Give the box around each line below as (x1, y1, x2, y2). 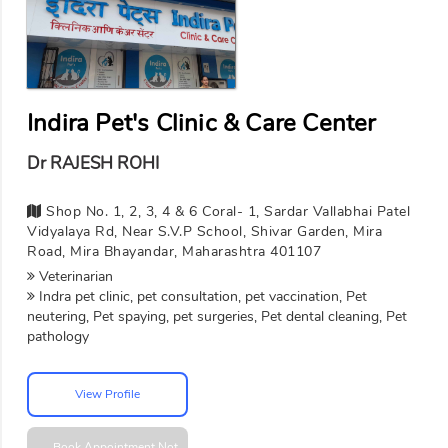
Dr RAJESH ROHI (27, 151, 159, 175)
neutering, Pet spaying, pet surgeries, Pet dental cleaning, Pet (27, 306, 407, 326)
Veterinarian (35, 266, 113, 286)
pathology (27, 326, 89, 346)
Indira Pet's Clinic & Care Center (27, 107, 376, 140)
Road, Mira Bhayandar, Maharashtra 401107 (27, 241, 321, 261)
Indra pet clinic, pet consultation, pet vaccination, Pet (35, 286, 367, 306)
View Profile (75, 386, 140, 403)
